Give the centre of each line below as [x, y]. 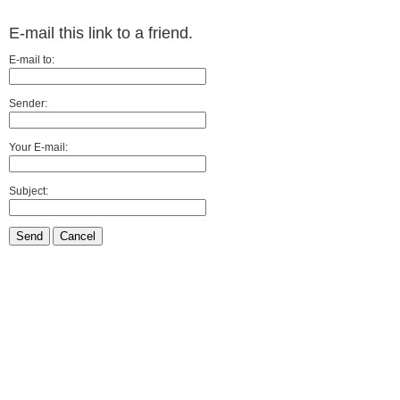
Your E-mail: [38, 147]
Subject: [29, 191]
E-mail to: [32, 60]
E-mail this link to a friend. [101, 33]
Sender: [28, 104]
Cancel [78, 236]
